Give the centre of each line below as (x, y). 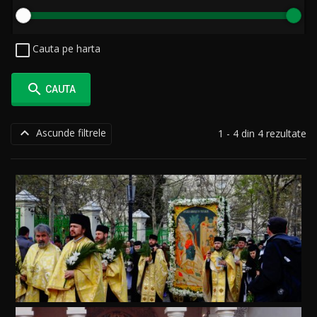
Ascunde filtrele (70, 133)
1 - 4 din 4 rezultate (262, 133)
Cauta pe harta (65, 49)
